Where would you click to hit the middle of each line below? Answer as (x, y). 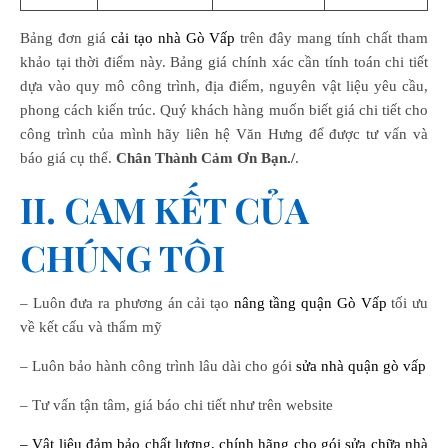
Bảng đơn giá (65, 38)
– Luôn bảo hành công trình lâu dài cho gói (158, 366)
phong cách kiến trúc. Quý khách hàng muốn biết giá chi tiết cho (224, 110)
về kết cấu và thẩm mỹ (91, 327)
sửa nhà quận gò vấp (361, 366)
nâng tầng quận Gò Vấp (310, 303)
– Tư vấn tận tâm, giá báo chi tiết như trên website (176, 405)
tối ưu (407, 303)
